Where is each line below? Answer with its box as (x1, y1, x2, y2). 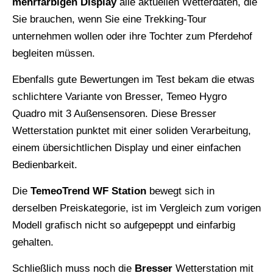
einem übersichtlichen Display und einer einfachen (12, 141, 241, 154)
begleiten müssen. (12, 47, 95, 59)
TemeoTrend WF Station (30, 185, 146, 197)
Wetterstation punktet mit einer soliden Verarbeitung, (12, 124, 251, 136)
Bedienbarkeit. (12, 158, 77, 171)
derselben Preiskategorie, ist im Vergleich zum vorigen (12, 202, 261, 214)
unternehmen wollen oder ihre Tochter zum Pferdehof (12, 30, 252, 42)
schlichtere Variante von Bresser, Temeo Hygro (12, 90, 227, 102)
